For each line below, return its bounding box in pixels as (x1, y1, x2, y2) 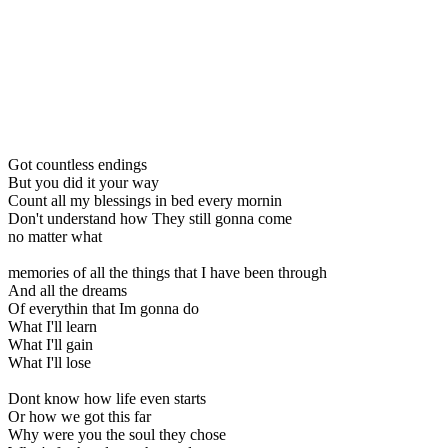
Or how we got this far (8, 407, 151, 425)
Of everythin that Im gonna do (8, 299, 199, 317)
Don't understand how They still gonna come (8, 209, 292, 227)
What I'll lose (8, 353, 91, 371)
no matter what (8, 227, 102, 245)
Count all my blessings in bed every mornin (8, 191, 282, 209)
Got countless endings (8, 155, 147, 173)
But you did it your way (8, 173, 159, 191)
